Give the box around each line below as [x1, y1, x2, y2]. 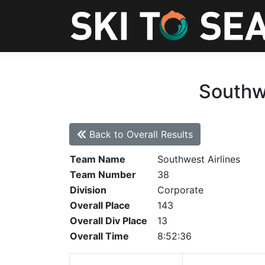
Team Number [70, 169, 136, 180]
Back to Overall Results [86, 128, 193, 140]
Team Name [70, 153, 125, 165]
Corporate [157, 184, 203, 196]
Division [70, 184, 106, 196]
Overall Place [70, 199, 130, 211]
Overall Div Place [70, 215, 147, 227]
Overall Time [70, 230, 129, 242]
